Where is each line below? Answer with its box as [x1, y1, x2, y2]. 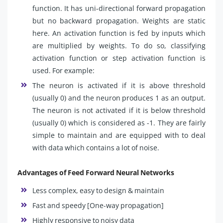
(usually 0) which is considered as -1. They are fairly [32, 117, 206, 127]
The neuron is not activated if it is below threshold [32, 105, 206, 115]
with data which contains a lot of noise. [32, 142, 159, 152]
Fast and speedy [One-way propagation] [32, 200, 164, 210]
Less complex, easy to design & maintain [32, 185, 164, 195]
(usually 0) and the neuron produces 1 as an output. [32, 93, 206, 103]
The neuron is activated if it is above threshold [32, 80, 206, 90]
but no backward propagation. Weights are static [32, 15, 206, 25]
